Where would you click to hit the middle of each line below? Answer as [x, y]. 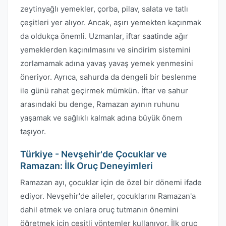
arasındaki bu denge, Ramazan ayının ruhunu [100, 104]
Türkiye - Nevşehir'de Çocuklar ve [94, 154]
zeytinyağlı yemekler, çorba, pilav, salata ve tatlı [104, 9]
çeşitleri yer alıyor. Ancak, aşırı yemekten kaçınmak [111, 22]
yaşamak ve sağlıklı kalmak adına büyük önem [101, 118]
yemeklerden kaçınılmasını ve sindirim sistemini [105, 50]
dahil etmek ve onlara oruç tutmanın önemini [99, 210]
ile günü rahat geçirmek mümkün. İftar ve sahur [104, 91]
